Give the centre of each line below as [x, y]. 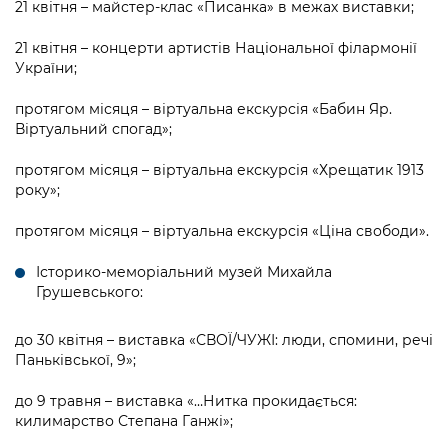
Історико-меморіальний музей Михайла [184, 272]
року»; [37, 190]
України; [46, 68]
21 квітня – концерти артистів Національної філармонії [216, 48]
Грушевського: [89, 292]
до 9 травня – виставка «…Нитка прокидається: [186, 401]
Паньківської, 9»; [75, 360]
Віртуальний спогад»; [93, 129]
